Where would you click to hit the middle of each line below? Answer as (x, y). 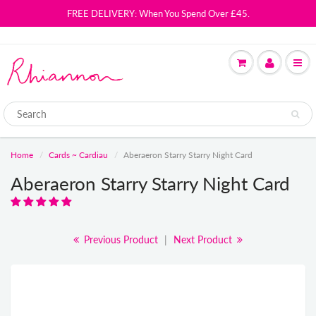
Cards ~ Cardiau (78, 155)
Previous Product (120, 239)
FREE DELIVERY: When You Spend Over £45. (158, 13)
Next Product (204, 239)
